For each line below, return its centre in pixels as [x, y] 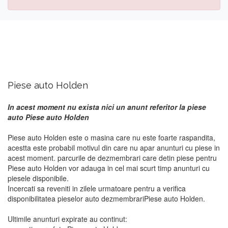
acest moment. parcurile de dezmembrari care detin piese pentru [112, 158]
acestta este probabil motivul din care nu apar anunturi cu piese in [114, 148]
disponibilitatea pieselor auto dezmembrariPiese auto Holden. [106, 198]
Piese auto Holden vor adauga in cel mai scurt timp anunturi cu [109, 168]
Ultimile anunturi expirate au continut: [67, 219]
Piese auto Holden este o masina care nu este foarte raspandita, [111, 137]
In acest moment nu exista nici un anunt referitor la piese [107, 107]
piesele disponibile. [38, 178]
